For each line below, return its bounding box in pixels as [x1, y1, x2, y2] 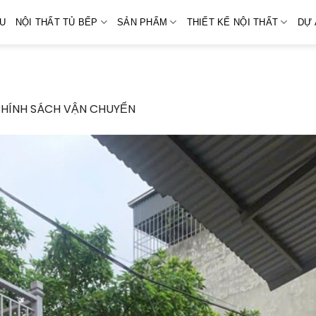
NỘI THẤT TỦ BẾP [15, 16, 98, 28]
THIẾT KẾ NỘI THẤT [186, 16, 279, 28]
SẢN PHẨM [117, 16, 168, 28]
